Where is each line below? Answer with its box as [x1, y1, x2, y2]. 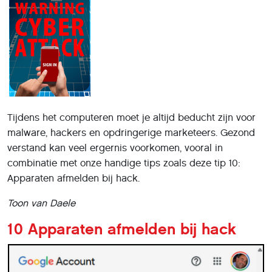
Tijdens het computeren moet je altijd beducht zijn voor [7, 111, 256, 123]
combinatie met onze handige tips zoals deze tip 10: [7, 157, 240, 169]
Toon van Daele [7, 197, 75, 209]
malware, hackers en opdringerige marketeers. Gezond [7, 126, 255, 138]
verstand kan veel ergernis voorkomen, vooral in [7, 141, 223, 154]
